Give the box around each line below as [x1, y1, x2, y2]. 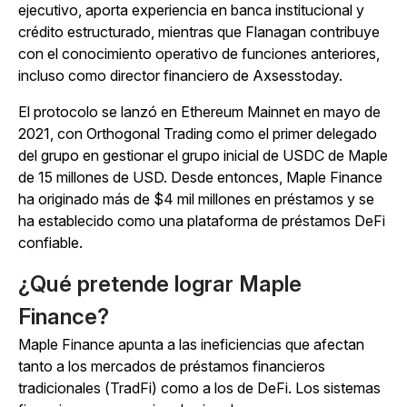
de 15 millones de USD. [18, 168, 167, 187]
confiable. [18, 233, 83, 253]
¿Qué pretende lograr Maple [18, 271, 302, 298]
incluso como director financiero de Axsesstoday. [18, 66, 342, 85]
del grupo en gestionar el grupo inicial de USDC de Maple [18, 146, 388, 165]
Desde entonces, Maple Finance [167, 168, 382, 187]
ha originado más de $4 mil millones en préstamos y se [18, 190, 374, 209]
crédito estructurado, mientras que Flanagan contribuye [18, 23, 380, 42]
